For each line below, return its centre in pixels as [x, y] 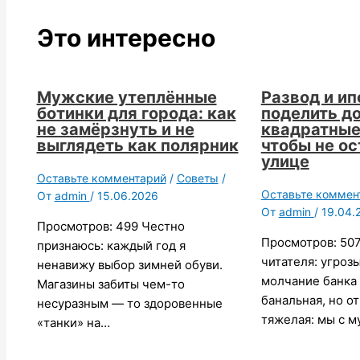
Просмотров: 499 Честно [110, 227]
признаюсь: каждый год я [111, 246]
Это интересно [126, 38]
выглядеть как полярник [137, 146]
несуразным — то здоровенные [129, 304]
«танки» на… [73, 323]
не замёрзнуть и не [115, 130]
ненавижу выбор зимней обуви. [129, 265]
